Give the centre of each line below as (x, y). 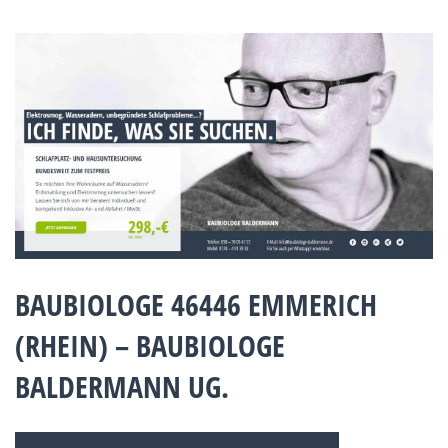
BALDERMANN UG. (122, 386)
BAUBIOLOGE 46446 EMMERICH (196, 304)
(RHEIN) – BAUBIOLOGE (150, 345)
